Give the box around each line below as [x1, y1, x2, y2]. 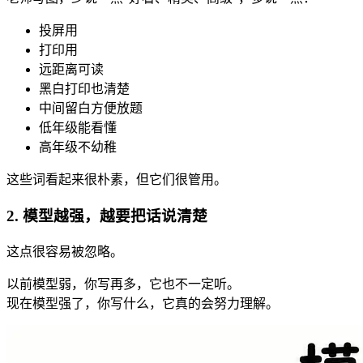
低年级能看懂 [39, 121, 117, 135]
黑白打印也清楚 [39, 82, 130, 96]
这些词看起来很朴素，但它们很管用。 [6, 173, 227, 187]
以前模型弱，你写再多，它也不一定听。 [6, 276, 240, 291]
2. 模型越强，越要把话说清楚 [6, 207, 207, 225]
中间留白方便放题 [39, 101, 143, 116]
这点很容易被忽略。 [6, 244, 123, 258]
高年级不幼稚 [39, 140, 117, 155]
